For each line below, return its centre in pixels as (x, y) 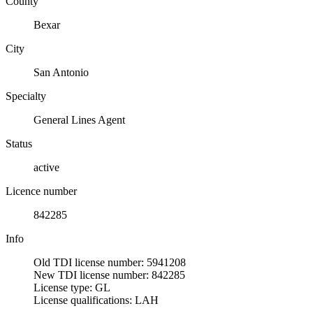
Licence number (41, 191)
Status (19, 143)
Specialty (26, 96)
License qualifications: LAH (96, 300)
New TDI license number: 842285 (109, 275)
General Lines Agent (79, 119)
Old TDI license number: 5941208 (110, 262)
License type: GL (72, 287)
